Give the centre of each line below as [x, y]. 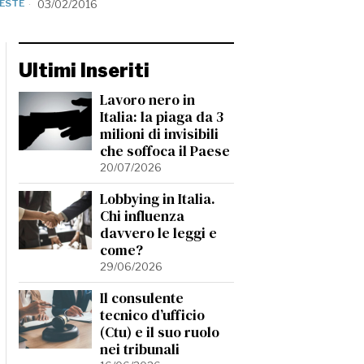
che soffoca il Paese [165, 151]
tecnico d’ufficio [152, 315]
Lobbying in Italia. [158, 199]
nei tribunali [140, 349]
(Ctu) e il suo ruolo [160, 332]
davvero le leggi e [158, 233]
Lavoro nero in [147, 100]
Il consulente [142, 298]
